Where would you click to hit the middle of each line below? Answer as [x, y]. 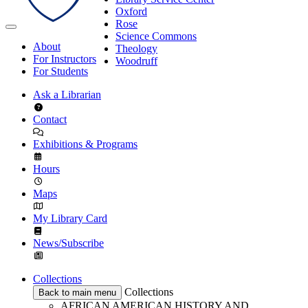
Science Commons [156, 36]
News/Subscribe [68, 243]
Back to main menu [77, 293]
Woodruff [136, 60]
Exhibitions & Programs [85, 144]
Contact [50, 119]
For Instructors [65, 59]
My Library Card [70, 218]
